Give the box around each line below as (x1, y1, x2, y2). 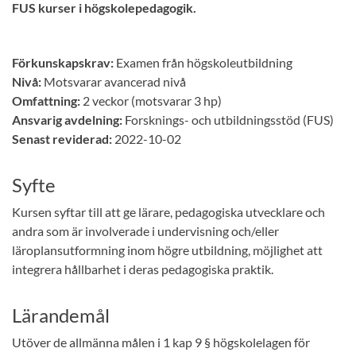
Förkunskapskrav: (12, 55, 114, 70)
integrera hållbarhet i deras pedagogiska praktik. (12, 261, 273, 277)
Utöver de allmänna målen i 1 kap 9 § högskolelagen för (12, 335, 310, 350)
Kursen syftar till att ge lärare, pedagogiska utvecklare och (12, 204, 325, 219)
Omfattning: (12, 93, 80, 108)
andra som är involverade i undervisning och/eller (12, 223, 279, 238)
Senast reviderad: (12, 131, 112, 146)
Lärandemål (12, 304, 110, 327)
